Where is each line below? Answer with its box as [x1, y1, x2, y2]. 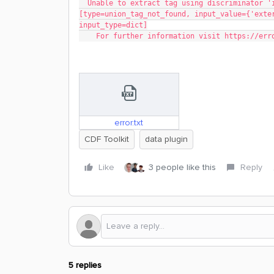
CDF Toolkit [84, 133, 129, 144]
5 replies [68, 259, 102, 270]
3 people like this [149, 161, 216, 172]
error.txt [114, 117, 144, 128]
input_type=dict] [79, 21, 147, 29]
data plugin [145, 133, 188, 144]
